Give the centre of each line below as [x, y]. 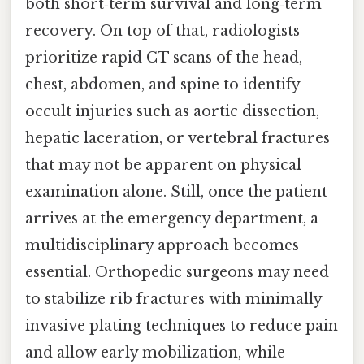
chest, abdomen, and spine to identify [162, 85]
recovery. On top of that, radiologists [162, 31]
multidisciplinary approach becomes [162, 246]
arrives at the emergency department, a [172, 219]
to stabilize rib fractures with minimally [173, 299]
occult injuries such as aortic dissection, [172, 112]
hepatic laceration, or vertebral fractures [178, 139]
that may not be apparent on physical [163, 165]
